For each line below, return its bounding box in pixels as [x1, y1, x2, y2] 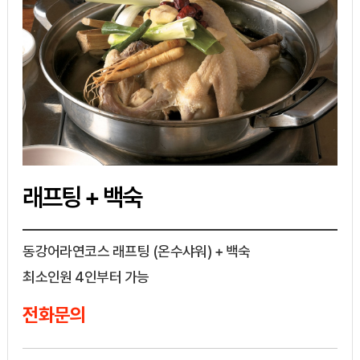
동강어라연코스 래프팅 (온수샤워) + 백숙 [22, 243, 251, 260]
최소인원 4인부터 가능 [22, 268, 149, 286]
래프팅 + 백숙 [22, 182, 142, 212]
